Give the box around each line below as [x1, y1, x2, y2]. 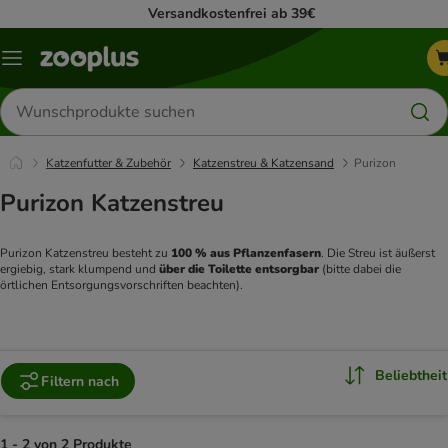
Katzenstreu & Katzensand [193, 155, 334, 171]
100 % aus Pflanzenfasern [171, 245, 321, 262]
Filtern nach [41, 371, 119, 391]
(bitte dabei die [319, 261, 401, 278]
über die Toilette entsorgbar [159, 261, 319, 278]
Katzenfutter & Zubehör [46, 155, 171, 171]
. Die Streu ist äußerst [321, 245, 435, 262]
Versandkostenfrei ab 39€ [148, 4, 315, 23]
